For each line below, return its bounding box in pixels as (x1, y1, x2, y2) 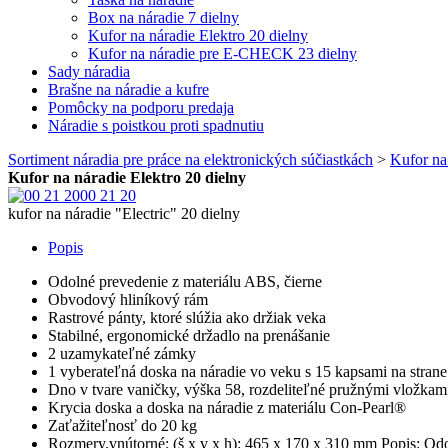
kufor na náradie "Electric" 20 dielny (8, 205, 240, 222)
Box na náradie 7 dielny (88, 9, 239, 26)
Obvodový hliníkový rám (48, 291, 208, 308)
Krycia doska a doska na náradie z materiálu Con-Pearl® (48, 399, 406, 416)
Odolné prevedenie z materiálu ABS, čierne (48, 273, 322, 290)
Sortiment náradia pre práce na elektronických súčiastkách (8, 151, 373, 168)
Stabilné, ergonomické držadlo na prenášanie (48, 327, 330, 344)
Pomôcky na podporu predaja (48, 99, 234, 116)
